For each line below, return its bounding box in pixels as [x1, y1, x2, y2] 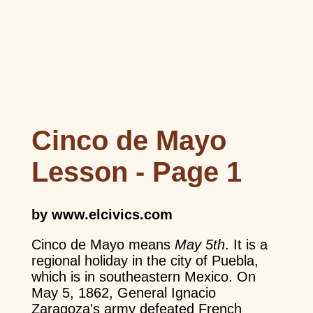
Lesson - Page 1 [31, 156, 242, 187]
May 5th [174, 236, 225, 252]
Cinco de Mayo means [31, 236, 175, 252]
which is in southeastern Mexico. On [31, 268, 256, 284]
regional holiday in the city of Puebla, [31, 252, 259, 268]
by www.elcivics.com [31, 206, 173, 222]
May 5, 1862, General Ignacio [31, 284, 216, 300]
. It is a [224, 236, 268, 252]
